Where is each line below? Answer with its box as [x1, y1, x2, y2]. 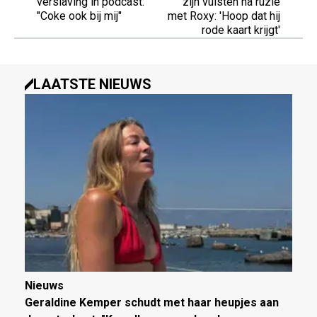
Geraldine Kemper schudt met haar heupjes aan [25, 296, 279, 310]
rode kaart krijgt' [202, 23, 280, 37]
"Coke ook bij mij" [37, 8, 122, 23]
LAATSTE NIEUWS [33, 75, 151, 93]
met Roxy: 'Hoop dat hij [168, 8, 280, 23]
